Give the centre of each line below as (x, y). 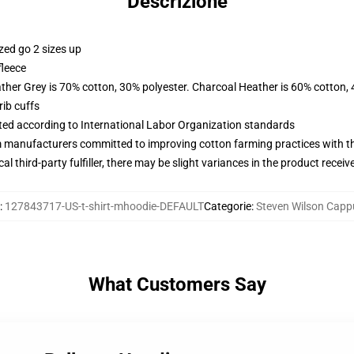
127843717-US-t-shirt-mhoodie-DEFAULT (104, 206)
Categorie (228, 206)
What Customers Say (177, 284)
